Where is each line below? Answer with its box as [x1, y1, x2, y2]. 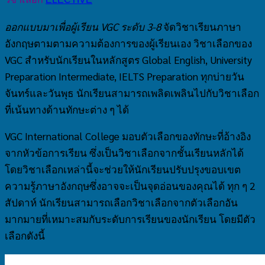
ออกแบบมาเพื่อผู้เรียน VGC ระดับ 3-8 [5, 20, 163, 33]
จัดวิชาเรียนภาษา [163, 20, 241, 33]
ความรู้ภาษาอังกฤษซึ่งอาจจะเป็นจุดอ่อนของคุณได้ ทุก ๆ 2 [5, 179, 256, 192]
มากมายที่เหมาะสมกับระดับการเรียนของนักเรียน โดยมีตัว [5, 212, 256, 225]
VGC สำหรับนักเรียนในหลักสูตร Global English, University [5, 53, 252, 66]
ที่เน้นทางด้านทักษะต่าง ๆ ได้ [5, 102, 129, 116]
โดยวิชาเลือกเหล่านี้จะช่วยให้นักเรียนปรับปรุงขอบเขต [5, 162, 241, 176]
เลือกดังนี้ [5, 228, 45, 242]
